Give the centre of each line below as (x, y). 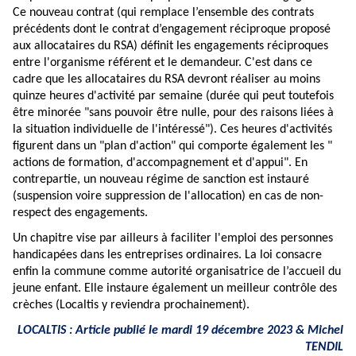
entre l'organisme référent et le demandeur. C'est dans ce (163, 63)
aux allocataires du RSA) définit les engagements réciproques (170, 46)
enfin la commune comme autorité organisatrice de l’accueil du (177, 272)
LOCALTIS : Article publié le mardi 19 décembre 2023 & (163, 331)
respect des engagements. (80, 213)
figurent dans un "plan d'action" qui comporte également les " (172, 147)
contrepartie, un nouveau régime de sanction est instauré (161, 180)
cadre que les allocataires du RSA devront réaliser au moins (166, 80)
